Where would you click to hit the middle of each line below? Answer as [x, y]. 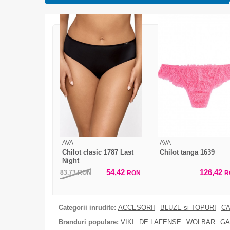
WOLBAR [201, 222]
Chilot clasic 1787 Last [98, 152]
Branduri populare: [89, 222]
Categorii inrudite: [87, 207]
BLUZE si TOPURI [188, 207]
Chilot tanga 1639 [187, 152]
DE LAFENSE [160, 222]
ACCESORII [137, 207]
